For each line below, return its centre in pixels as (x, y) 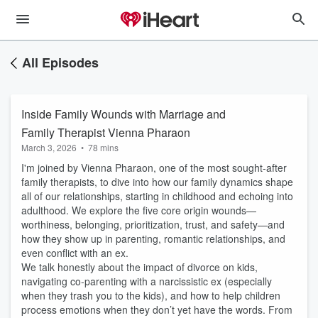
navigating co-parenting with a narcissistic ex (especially (147, 281)
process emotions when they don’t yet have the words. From (157, 309)
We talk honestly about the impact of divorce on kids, (139, 267)
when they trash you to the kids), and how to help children (151, 295)
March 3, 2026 (49, 147)
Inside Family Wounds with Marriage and (124, 114)
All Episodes (60, 62)
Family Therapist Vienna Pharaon (106, 132)
